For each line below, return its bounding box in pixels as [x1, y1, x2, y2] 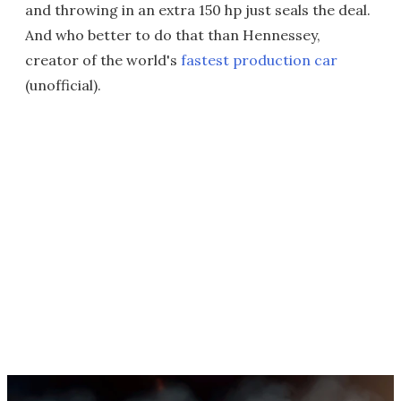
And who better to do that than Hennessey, [25, 25, 320, 44]
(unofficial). [25, 75, 101, 94]
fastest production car [181, 50, 337, 69]
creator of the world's [25, 50, 181, 69]
